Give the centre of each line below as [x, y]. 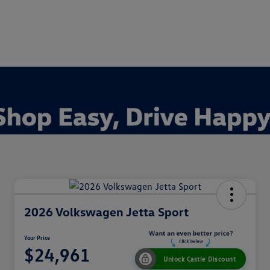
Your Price [37, 238]
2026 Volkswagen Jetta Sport [106, 212]
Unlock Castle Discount [199, 259]
